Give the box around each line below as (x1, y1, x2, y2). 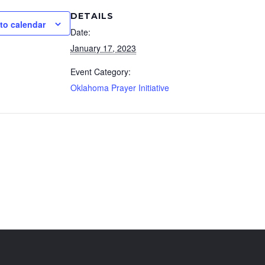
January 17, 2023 (70, 41, 136, 54)
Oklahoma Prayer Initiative (70, 81, 169, 93)
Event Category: (70, 65, 131, 77)
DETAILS (70, 10, 114, 21)
